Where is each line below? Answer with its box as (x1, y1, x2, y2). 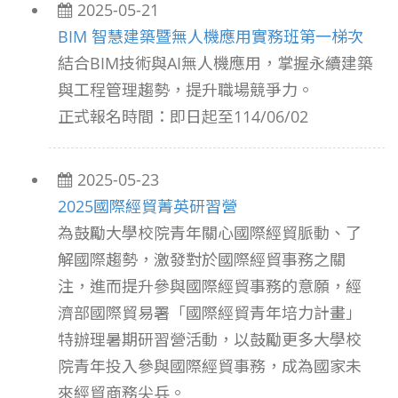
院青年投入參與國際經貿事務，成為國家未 (58, 355, 362, 377)
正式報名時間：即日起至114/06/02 (58, 106, 308, 127)
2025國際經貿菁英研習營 (58, 195, 237, 217)
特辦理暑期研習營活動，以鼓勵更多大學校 (58, 329, 362, 350)
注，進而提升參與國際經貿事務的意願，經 (58, 275, 362, 297)
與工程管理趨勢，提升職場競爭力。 (58, 79, 314, 100)
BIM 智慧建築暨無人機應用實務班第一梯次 (58, 26, 363, 47)
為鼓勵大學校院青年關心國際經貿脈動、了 (58, 222, 362, 243)
